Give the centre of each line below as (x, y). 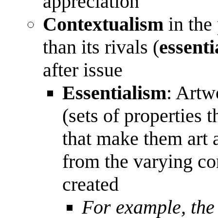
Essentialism (114, 93)
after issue (83, 70)
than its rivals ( (101, 47)
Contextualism (103, 24)
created (91, 184)
